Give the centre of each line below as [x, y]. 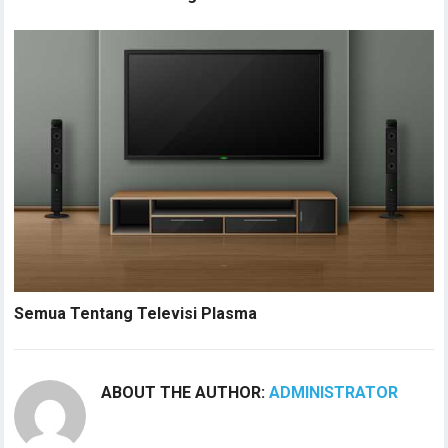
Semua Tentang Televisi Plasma [136, 313]
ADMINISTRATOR [334, 392]
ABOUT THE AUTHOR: [185, 392]
